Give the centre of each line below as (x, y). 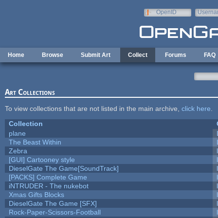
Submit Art (96, 55)
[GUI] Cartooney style (42, 159)
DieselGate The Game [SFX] (53, 203)
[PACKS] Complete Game (48, 177)
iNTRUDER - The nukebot (48, 186)
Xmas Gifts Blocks (36, 194)
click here (196, 108)
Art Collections (30, 92)
